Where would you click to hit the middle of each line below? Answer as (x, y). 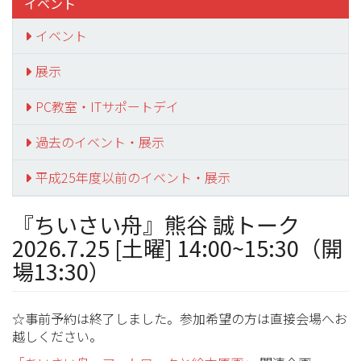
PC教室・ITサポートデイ (107, 106)
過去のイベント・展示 (100, 142)
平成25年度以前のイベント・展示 (133, 177)
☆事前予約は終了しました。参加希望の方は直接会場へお (179, 318)
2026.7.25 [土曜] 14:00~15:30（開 (177, 248)
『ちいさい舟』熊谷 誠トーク (166, 224)
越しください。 (57, 336)
